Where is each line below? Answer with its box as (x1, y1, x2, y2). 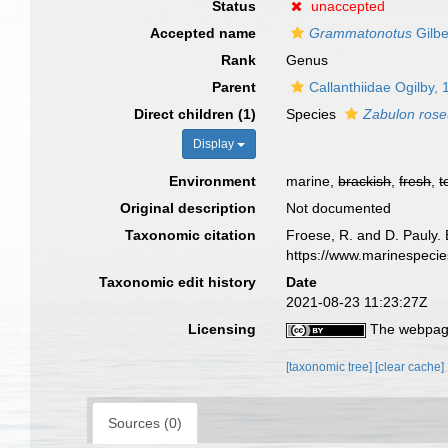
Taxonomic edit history (99, 274, 257, 290)
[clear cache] (375, 360, 445, 374)
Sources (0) (108, 415, 182, 431)
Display (193, 137, 238, 151)
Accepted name (150, 25, 257, 41)
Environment (169, 173, 257, 189)
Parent (212, 79, 257, 95)
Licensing (188, 321, 257, 337)
